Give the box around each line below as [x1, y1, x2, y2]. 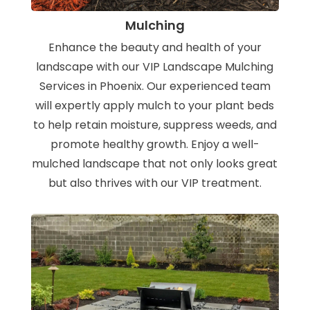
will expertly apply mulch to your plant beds [35, 98, 275, 114]
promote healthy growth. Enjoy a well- [50, 136, 259, 153]
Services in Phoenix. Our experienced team [39, 78, 271, 95]
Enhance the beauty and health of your [48, 39, 262, 56]
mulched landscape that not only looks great [32, 156, 278, 172]
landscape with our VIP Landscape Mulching [36, 59, 274, 75]
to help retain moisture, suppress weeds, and [33, 117, 277, 134]
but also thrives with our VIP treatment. [48, 175, 262, 192]
